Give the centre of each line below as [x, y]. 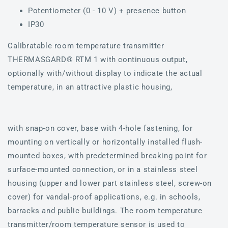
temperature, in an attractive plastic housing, [90, 87]
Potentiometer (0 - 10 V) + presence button [107, 10]
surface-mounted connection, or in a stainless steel [103, 169]
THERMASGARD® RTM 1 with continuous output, [98, 59]
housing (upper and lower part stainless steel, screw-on [110, 183]
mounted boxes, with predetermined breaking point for [107, 155]
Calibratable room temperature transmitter [86, 46]
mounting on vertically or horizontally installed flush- [105, 142]
